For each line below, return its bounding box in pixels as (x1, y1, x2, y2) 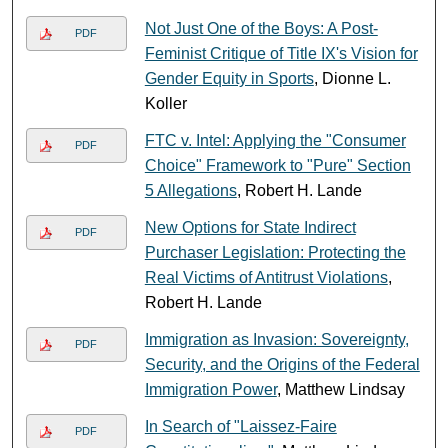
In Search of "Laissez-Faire (144, 417, 337, 435)
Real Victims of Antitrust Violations (144, 268, 388, 286)
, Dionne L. (313, 69, 391, 87)
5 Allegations (144, 181, 237, 199)
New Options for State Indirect (144, 218, 356, 236)
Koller (144, 94, 187, 112)
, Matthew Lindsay (276, 380, 405, 398)
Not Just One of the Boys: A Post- (144, 19, 378, 37)
